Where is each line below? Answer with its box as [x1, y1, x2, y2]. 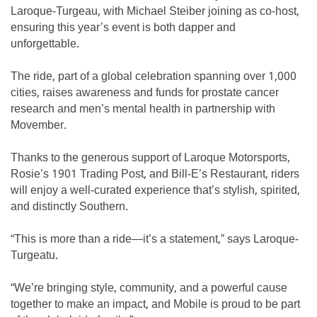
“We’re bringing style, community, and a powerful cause [11, 279, 287, 299]
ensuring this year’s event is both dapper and [11, 18, 236, 38]
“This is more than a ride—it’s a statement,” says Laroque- [11, 230, 299, 250]
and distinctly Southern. [11, 197, 128, 217]
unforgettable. [11, 35, 79, 54]
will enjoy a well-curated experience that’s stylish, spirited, [11, 181, 300, 201]
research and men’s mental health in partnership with [11, 100, 275, 120]
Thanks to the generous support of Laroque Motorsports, [11, 149, 290, 168]
